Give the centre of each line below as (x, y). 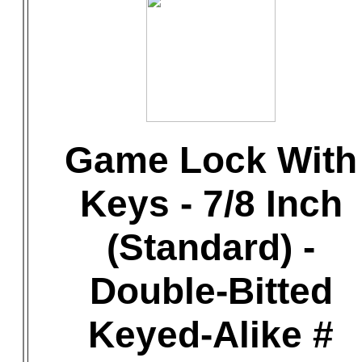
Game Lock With (211, 160)
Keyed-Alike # (211, 335)
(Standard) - (211, 247)
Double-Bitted (211, 291)
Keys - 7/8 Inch (211, 204)
